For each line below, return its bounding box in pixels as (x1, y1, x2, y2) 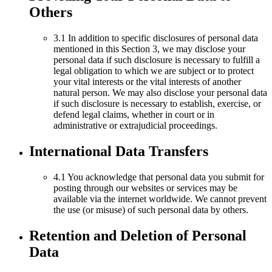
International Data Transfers (29, 143, 208, 160)
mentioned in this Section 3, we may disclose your (53, 44, 245, 55)
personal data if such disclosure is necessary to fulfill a (53, 55, 260, 66)
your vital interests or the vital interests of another (53, 76, 241, 87)
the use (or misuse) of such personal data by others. (53, 205, 248, 216)
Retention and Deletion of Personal (29, 228, 246, 244)
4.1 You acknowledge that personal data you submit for (53, 172, 264, 183)
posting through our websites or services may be (53, 183, 237, 194)
